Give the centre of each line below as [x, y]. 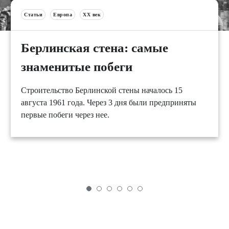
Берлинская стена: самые [95, 48]
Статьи [33, 14]
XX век [92, 14]
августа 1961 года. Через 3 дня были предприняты [109, 102]
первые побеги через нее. [65, 114]
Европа [63, 14]
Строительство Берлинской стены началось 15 [102, 90]
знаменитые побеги [77, 66]
